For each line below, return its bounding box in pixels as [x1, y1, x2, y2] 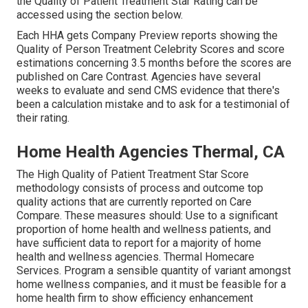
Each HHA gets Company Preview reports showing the [16, 28, 278, 42]
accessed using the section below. [16, 8, 183, 21]
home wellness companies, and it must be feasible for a [16, 277, 286, 291]
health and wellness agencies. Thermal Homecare [16, 250, 254, 263]
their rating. [16, 111, 69, 124]
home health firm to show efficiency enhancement [16, 291, 253, 305]
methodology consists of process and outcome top [16, 181, 263, 195]
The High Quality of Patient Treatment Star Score [16, 167, 249, 181]
